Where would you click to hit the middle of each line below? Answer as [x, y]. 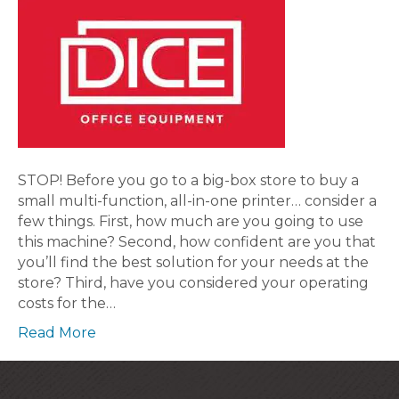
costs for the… [67, 303]
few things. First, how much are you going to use [191, 221]
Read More [57, 333]
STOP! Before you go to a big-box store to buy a [188, 180]
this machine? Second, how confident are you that [197, 242]
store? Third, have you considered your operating [193, 283]
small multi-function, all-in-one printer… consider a [197, 201]
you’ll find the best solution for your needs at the [193, 262]
